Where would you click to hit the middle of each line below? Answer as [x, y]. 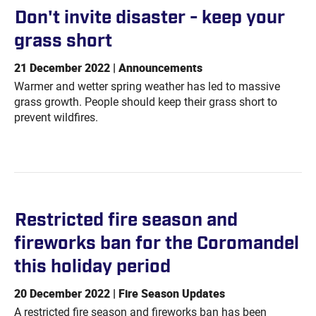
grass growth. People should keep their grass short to [146, 102]
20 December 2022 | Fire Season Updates [120, 294]
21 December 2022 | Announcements [108, 68]
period [144, 267]
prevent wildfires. [56, 117]
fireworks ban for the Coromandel [157, 243]
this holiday [65, 267]
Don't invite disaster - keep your [150, 18]
